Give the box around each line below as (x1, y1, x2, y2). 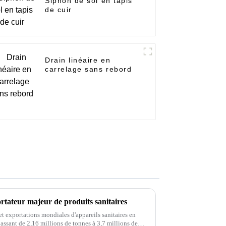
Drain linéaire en (45, 56, 111, 65)
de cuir (45, 6, 72, 14)
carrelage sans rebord (45, 65, 132, 74)
